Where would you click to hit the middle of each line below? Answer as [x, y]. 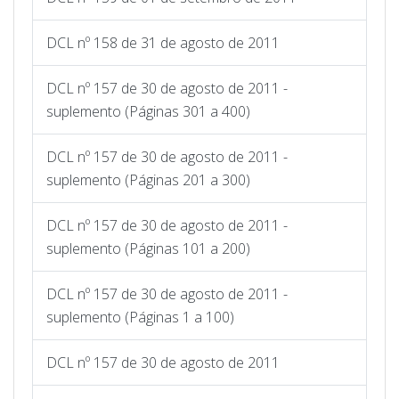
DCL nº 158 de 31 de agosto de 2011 [163, 42]
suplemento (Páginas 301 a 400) [148, 111]
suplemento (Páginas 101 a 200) [148, 248]
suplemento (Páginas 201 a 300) [148, 179]
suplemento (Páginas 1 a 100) [140, 317]
